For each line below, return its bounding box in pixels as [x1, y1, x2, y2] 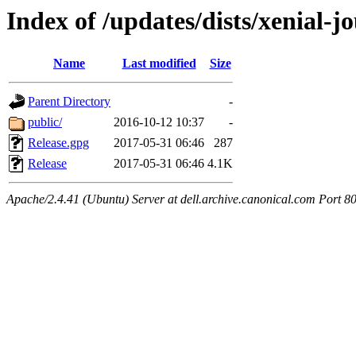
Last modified [122, 56, 196, 71]
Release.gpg [28, 136, 89, 150]
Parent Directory [28, 95, 110, 109]
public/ [28, 115, 62, 130]
